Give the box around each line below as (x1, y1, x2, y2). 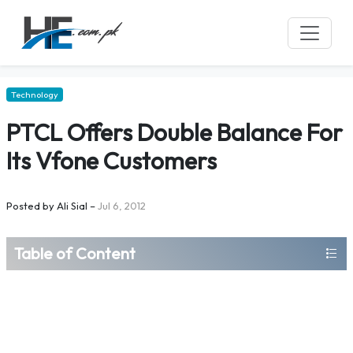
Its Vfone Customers (6, 146, 217, 176)
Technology (11, 89, 58, 100)
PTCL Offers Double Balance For (6, 117, 343, 147)
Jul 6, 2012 (98, 199, 146, 212)
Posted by (6, 199, 54, 212)
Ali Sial (57, 199, 87, 212)
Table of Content (14, 243, 136, 263)
